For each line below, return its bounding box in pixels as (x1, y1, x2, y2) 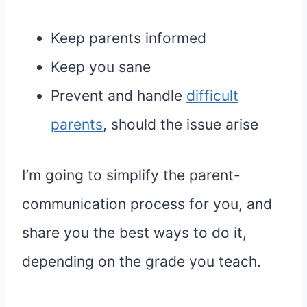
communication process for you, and (22, 195, 272, 213)
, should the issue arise (103, 116, 258, 134)
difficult (186, 87, 238, 105)
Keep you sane (51, 58, 151, 76)
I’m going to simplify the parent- (22, 167, 241, 184)
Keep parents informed (51, 29, 206, 47)
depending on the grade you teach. (22, 253, 261, 271)
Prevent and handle (51, 87, 186, 105)
